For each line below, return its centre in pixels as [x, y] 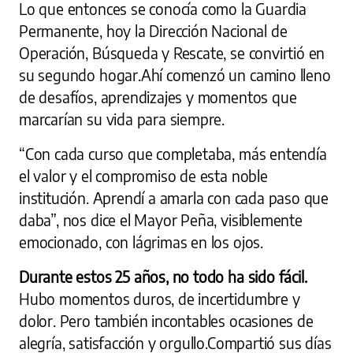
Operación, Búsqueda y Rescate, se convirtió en [172, 53]
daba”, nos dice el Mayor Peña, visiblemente [161, 220]
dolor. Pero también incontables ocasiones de [166, 321]
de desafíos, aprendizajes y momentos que [158, 97]
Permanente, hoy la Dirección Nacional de [153, 31]
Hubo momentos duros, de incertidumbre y [160, 299]
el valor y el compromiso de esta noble [143, 176]
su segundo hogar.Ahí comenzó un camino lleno [175, 75]
